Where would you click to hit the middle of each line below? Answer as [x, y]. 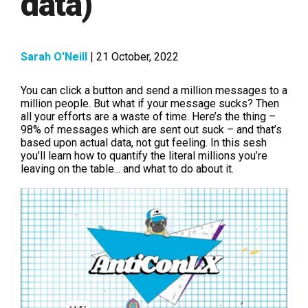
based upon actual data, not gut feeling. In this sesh [144, 143]
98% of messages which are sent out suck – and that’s [151, 130]
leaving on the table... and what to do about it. [129, 169]
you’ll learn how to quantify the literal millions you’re [144, 156]
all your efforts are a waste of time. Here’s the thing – [148, 117]
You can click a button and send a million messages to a [154, 91]
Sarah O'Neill [54, 57]
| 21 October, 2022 [133, 57]
